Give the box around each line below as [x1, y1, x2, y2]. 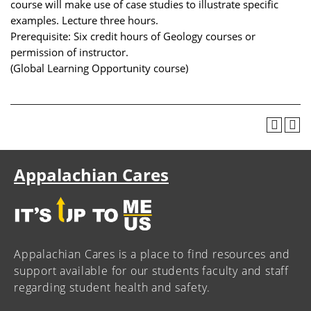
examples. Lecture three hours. [10, 12, 158, 27]
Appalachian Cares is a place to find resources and [14, 246, 290, 262]
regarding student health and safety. [14, 279, 211, 295]
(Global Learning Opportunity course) [10, 60, 188, 75]
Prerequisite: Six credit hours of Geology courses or [10, 28, 255, 43]
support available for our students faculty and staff [14, 262, 289, 278]
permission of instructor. [10, 44, 128, 59]
